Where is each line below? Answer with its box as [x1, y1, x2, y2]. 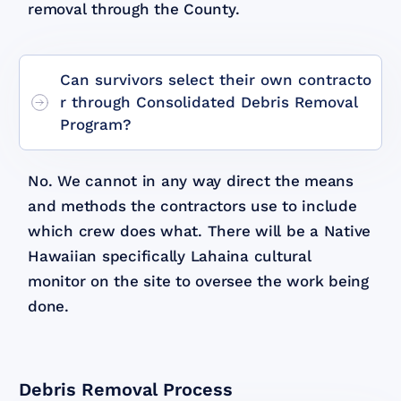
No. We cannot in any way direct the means [28, 171, 354, 190]
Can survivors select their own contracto [60, 70, 372, 89]
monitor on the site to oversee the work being [28, 271, 369, 290]
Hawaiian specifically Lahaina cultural [28, 246, 311, 265]
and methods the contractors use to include [28, 196, 357, 215]
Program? [60, 115, 132, 133]
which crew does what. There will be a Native [28, 221, 371, 240]
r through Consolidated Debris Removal [60, 92, 359, 111]
